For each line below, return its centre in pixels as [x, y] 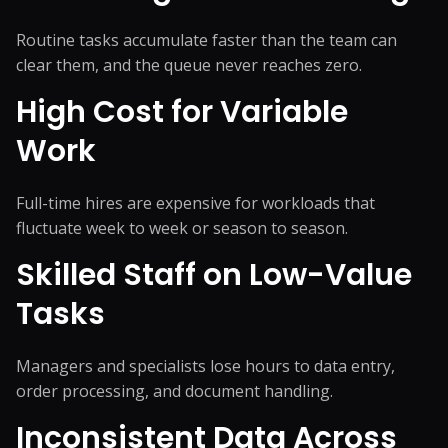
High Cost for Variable [182, 112]
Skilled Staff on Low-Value [214, 275]
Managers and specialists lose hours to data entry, [205, 366]
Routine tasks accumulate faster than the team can [206, 40]
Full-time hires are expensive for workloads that [195, 203]
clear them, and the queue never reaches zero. [189, 65]
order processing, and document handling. [174, 391]
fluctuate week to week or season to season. [182, 228]
